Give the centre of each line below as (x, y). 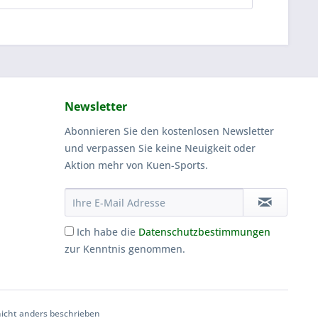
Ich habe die (108, 232)
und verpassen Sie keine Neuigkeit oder (160, 148)
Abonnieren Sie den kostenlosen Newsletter (169, 131)
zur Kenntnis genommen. (125, 249)
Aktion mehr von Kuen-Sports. (136, 165)
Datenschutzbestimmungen (204, 232)
